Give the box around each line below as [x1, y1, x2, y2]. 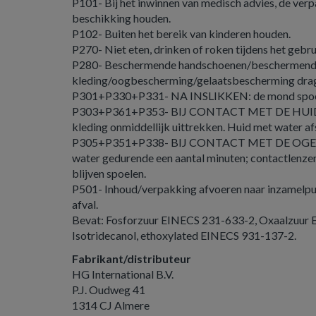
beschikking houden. [72, 11, 171, 25]
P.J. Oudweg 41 [72, 283, 145, 296]
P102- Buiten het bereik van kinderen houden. [72, 27, 291, 40]
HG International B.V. [72, 267, 174, 281]
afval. [72, 197, 98, 211]
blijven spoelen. [72, 166, 146, 180]
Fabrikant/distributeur [72, 252, 191, 265]
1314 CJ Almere [72, 298, 150, 312]
